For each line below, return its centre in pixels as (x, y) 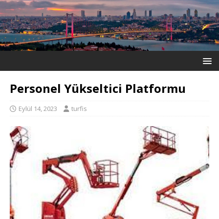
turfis (79, 108)
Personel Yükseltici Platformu (98, 88)
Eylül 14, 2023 (38, 108)
